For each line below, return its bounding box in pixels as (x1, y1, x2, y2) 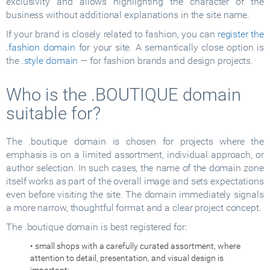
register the (217, 28, 264, 40)
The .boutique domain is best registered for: (6, 221, 187, 233)
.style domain (21, 55, 78, 66)
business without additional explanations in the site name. (6, 9, 250, 20)
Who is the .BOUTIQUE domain (6, 84, 241, 105)
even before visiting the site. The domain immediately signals (6, 189, 264, 200)
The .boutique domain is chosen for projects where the (6, 136, 264, 147)
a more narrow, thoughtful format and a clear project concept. (6, 202, 262, 213)
